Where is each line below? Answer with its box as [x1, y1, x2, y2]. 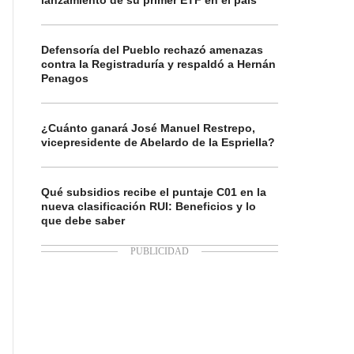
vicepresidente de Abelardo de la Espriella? [41, 136, 275, 149]
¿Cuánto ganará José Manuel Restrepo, [41, 122, 255, 134]
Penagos [41, 72, 88, 85]
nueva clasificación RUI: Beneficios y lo [41, 200, 256, 213]
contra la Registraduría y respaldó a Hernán [41, 58, 276, 70]
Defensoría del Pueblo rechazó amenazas [41, 43, 263, 56]
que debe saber [41, 214, 125, 227]
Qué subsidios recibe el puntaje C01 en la [41, 186, 266, 198]
